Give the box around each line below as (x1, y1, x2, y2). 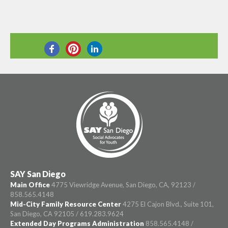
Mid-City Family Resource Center (10, 200, 121, 208)
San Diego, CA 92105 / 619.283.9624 (10, 210, 124, 218)
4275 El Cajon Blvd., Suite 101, (121, 200, 214, 208)
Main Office (10, 181, 50, 189)
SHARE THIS (137, 66, 187, 77)
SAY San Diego (10, 169, 66, 179)
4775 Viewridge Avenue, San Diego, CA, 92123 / (50, 181, 195, 189)
